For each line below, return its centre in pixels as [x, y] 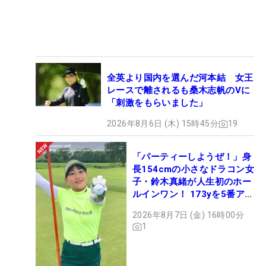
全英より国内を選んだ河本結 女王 [180, 78]
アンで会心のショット [178, 207]
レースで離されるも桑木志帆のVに [179, 91]
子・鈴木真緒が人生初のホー [192, 182]
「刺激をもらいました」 [157, 103]
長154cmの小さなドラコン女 [193, 170]
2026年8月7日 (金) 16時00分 [188, 215]
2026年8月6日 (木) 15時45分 [163, 124]
